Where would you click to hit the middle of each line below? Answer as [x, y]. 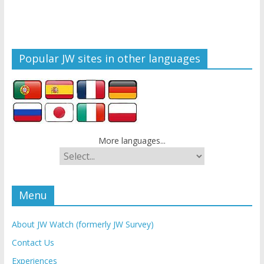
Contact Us [33, 242]
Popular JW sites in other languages [109, 58]
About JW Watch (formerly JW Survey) [82, 224]
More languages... [132, 140]
